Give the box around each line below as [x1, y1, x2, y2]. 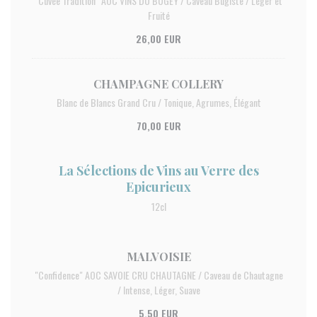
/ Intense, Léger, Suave [117, 282, 200, 297]
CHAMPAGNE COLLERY [93, 76, 224, 91]
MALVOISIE [126, 249, 191, 264]
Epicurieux [126, 178, 191, 195]
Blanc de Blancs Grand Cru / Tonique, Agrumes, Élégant [56, 95, 261, 110]
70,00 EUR [136, 118, 181, 133]
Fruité [147, 8, 170, 23]
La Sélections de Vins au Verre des [58, 162, 259, 179]
